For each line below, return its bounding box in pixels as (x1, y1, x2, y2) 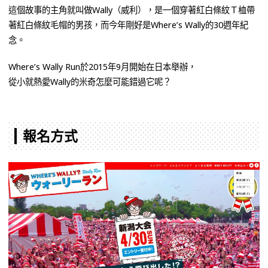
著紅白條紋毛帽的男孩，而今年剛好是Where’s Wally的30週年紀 (8, 19, 248, 31)
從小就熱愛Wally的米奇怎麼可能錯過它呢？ (8, 76, 171, 87)
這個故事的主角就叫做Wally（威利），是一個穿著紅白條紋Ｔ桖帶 (8, 4, 255, 16)
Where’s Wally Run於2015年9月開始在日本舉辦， (8, 61, 196, 72)
